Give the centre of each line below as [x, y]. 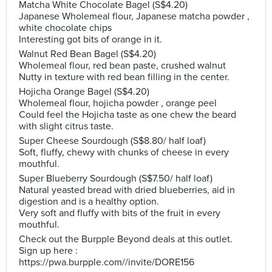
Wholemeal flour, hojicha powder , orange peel [118, 103]
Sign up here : [48, 251]
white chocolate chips [65, 28]
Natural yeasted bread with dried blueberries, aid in [127, 190]
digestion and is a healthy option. [89, 202]
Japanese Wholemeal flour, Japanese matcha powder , [134, 16]
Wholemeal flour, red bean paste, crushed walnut [122, 66]
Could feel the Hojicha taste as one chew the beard [127, 115]
